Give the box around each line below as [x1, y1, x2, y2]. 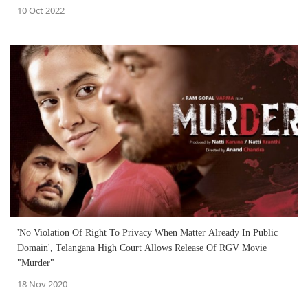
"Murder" [17, 258, 54, 269]
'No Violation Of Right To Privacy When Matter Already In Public [17, 228, 278, 239]
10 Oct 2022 [17, 3, 65, 16]
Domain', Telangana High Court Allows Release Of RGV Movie [17, 243, 267, 254]
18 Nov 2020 [17, 278, 67, 291]
